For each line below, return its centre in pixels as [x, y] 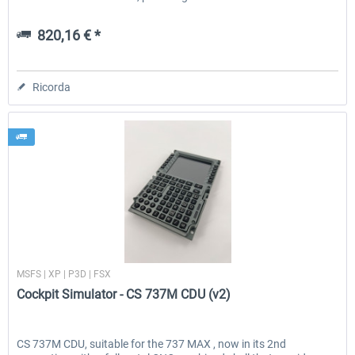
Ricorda [52, 87]
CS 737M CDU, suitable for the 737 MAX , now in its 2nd [152, 344]
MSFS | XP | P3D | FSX [64, 275]
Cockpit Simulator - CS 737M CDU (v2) [124, 295]
